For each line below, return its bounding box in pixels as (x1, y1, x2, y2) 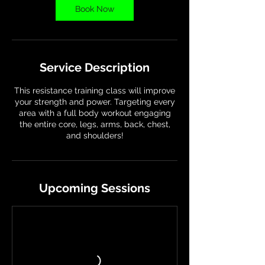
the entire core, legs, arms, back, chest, (19, 119, 170, 130)
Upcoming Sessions (39, 181, 150, 196)
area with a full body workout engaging (18, 108, 171, 118)
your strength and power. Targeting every (14, 97, 175, 107)
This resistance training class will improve (14, 86, 175, 96)
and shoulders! (66, 131, 124, 141)
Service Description (40, 60, 150, 75)
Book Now (75, 4, 114, 14)
